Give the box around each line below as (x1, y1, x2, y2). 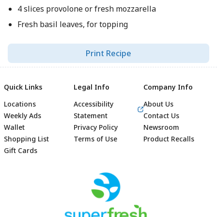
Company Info (143, 82, 193, 92)
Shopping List (4, 134, 49, 143)
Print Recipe (86, 48, 131, 59)
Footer (108, 179, 149, 197)
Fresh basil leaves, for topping (17, 19, 128, 30)
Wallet (4, 123, 25, 132)
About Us (143, 99, 173, 108)
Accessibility (74, 99, 113, 108)
